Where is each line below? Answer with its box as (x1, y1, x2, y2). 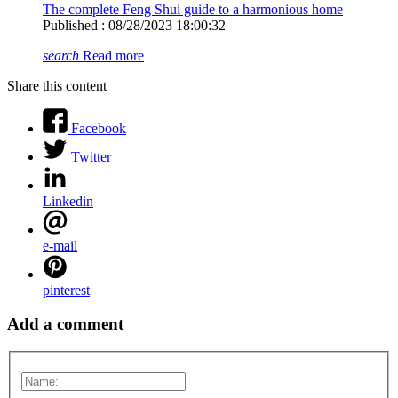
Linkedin (43, 193, 93, 209)
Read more (79, 47, 144, 63)
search (43, 47, 79, 63)
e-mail (43, 237, 77, 253)
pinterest (43, 282, 90, 298)
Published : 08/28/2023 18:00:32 (43, 17, 226, 33)
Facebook (71, 120, 126, 136)
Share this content (7, 77, 107, 93)
